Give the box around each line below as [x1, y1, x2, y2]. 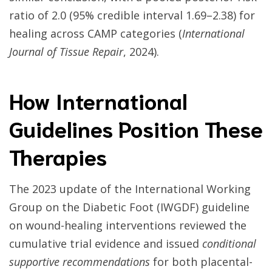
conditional [202, 236, 256, 251]
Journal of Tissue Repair [9, 44, 123, 59]
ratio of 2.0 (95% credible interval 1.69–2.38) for [9, 8, 255, 23]
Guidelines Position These [9, 114, 263, 143]
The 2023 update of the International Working [9, 182, 251, 197]
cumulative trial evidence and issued [9, 236, 202, 251]
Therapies [9, 141, 107, 171]
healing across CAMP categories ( [9, 26, 182, 41]
